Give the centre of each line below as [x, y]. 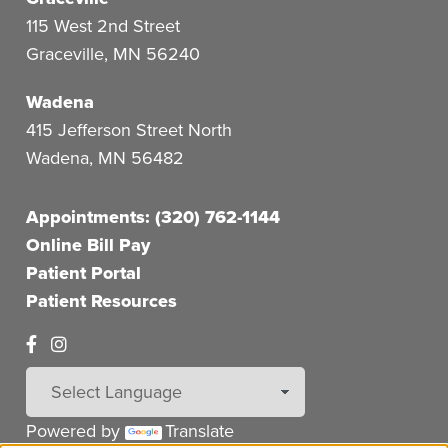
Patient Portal [84, 273]
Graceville [65, 54]
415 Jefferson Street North [129, 130]
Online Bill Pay [88, 245]
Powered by [76, 431]
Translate [200, 431]
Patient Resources [102, 301]
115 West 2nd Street [103, 26]
